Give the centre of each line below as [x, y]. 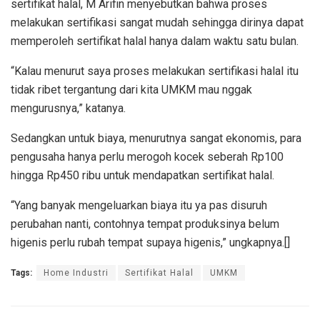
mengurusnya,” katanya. [68, 109]
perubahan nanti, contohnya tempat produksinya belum [145, 224]
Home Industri [76, 273]
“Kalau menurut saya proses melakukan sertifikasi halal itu [155, 71]
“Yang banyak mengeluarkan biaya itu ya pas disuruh [139, 206]
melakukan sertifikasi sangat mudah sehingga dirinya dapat [157, 23]
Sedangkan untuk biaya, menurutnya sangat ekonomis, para [156, 139]
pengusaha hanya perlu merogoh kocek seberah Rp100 [147, 157]
